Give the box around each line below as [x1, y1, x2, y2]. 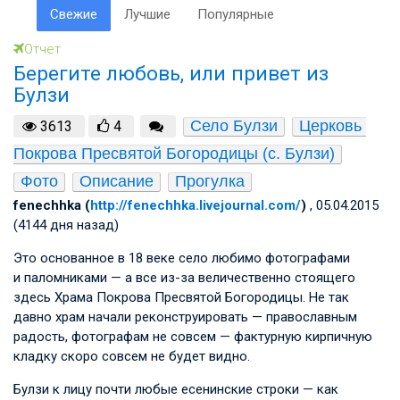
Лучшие [123, 6, 171, 22]
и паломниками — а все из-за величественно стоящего [13, 269, 355, 286]
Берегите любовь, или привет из [13, 62, 329, 85]
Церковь [298, 116, 362, 135]
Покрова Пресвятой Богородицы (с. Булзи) [13, 144, 335, 162]
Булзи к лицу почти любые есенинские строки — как [13, 380, 338, 397]
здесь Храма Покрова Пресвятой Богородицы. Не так [13, 288, 349, 305]
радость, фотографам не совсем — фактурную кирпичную [13, 328, 372, 345]
